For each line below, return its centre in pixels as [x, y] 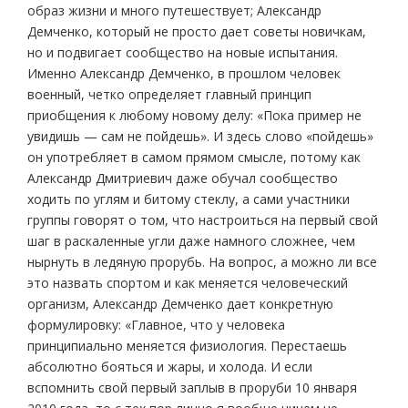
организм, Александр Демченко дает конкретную [180, 304]
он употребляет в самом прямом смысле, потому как [194, 158]
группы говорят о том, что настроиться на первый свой [203, 220]
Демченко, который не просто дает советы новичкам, [197, 32]
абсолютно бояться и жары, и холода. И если [170, 367]
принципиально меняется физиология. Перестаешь [187, 346]
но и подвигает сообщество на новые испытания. [183, 53]
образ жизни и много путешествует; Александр [174, 11]
